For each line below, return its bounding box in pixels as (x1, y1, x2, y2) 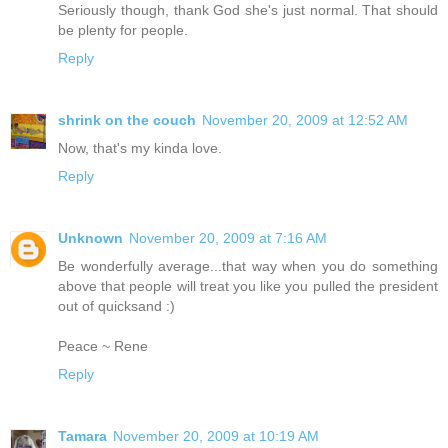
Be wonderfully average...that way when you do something (58, 258, 438, 275)
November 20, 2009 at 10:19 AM (113, 428, 319, 445)
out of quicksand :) (58, 298, 175, 315)
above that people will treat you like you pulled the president (58, 278, 438, 295)
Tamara (58, 428, 107, 445)
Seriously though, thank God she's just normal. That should (58, 2, 438, 19)
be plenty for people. (58, 22, 188, 39)
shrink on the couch (58, 112, 196, 129)
